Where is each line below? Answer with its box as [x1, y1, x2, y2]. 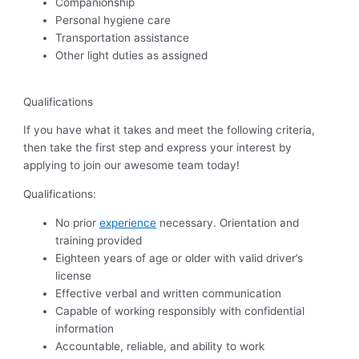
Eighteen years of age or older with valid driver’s [55, 251, 304, 264]
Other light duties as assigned [55, 49, 208, 63]
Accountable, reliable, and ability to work [55, 339, 265, 353]
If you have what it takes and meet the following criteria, [23, 123, 316, 137]
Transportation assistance [55, 31, 190, 45]
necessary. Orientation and [156, 216, 300, 229]
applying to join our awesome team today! [23, 159, 240, 172]
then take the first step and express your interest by [23, 141, 292, 155]
